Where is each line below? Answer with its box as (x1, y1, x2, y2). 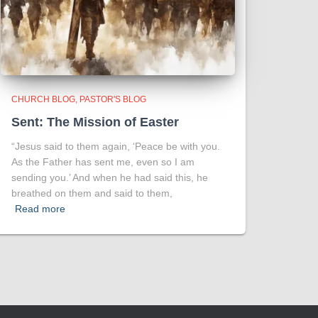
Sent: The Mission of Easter (11, 115, 179, 129)
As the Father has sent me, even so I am (11, 156, 194, 168)
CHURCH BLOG (11, 94, 75, 104)
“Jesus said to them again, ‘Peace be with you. (11, 141, 220, 152)
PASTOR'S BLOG (79, 94, 146, 104)
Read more (15, 203, 65, 214)
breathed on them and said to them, (11, 187, 172, 199)
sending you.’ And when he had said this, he (11, 172, 208, 183)
